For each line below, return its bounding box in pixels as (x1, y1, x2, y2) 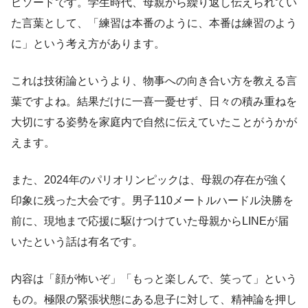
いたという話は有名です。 (11, 236, 143, 248)
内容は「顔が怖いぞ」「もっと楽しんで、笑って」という (11, 273, 297, 285)
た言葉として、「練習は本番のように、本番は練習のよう (11, 17, 297, 30)
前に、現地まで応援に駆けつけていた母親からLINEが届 (11, 215, 289, 228)
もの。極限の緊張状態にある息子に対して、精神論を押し (11, 294, 297, 306)
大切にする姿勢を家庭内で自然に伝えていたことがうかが (11, 116, 297, 129)
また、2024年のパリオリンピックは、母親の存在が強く (11, 174, 289, 186)
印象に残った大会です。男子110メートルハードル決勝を (11, 195, 294, 207)
